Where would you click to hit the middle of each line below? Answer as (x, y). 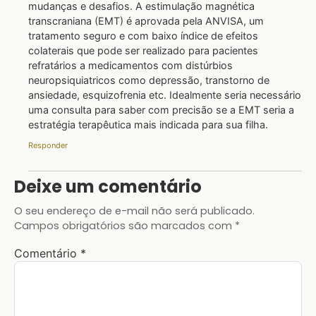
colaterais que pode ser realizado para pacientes (143, 50)
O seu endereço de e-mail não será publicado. (134, 211)
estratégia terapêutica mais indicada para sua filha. (148, 124)
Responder (48, 146)
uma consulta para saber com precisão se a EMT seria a (161, 109)
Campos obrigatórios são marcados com (124, 226)
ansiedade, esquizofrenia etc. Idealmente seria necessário (165, 95)
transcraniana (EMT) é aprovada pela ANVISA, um (146, 20)
